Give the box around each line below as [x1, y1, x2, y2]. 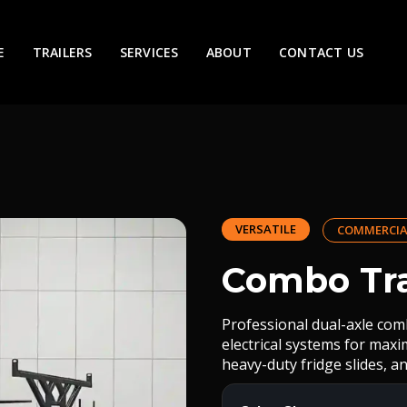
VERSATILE [234, 221, 296, 237]
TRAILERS [32, 43, 93, 61]
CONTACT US [278, 43, 364, 61]
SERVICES [119, 43, 179, 61]
